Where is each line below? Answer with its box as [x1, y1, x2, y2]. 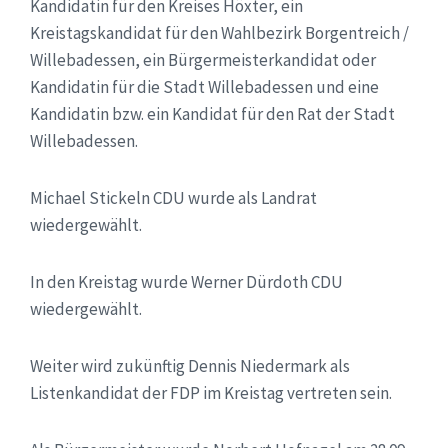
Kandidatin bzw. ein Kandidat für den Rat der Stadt [30, 103, 395, 125]
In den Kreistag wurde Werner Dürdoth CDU [30, 271, 343, 293]
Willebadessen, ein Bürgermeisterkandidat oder [30, 49, 376, 71]
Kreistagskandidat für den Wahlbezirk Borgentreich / [30, 22, 409, 44]
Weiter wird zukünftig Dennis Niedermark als [30, 355, 350, 377]
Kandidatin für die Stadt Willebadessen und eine [30, 76, 379, 98]
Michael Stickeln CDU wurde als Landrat [30, 187, 317, 209]
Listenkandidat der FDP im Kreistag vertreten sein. [30, 382, 392, 404]
